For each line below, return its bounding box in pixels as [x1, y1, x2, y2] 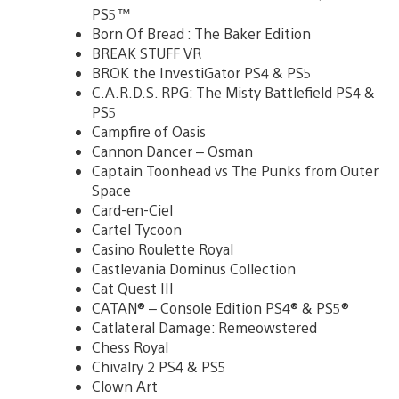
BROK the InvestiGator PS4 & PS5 [92, 62, 312, 82]
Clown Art [92, 376, 158, 395]
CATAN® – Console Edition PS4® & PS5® [92, 297, 349, 317]
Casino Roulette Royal [92, 239, 233, 258]
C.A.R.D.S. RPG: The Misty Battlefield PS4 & [92, 82, 375, 102]
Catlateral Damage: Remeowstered [92, 317, 317, 337]
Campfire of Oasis [92, 121, 206, 141]
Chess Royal [92, 337, 168, 356]
